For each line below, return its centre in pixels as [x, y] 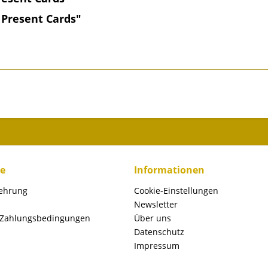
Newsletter [156, 204]
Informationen [169, 170]
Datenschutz [159, 232]
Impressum [157, 246]
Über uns [153, 218]
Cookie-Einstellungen [176, 191]
